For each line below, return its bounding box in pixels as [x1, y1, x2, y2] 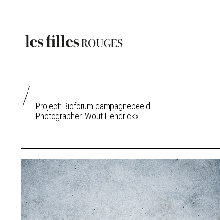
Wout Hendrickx [84, 111, 139, 121]
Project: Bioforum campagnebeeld [35, 101, 150, 111]
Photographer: [35, 111, 85, 121]
